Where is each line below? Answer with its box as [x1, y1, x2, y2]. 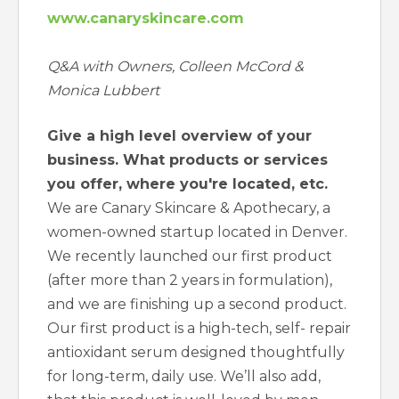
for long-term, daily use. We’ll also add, [47, 368, 321, 386]
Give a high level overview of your [47, 127, 312, 145]
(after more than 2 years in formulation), [47, 272, 332, 289]
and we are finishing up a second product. [47, 296, 346, 313]
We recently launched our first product [47, 248, 332, 265]
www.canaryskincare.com [47, 10, 244, 28]
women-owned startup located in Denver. [47, 224, 347, 241]
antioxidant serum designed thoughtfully [47, 344, 345, 362]
